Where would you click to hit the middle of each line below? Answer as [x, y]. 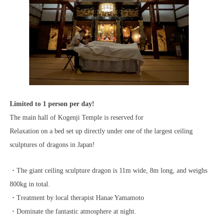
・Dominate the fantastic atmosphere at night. [73, 212]
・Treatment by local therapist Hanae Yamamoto [77, 198]
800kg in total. [30, 184]
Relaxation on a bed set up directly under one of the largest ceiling [101, 131]
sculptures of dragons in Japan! [52, 145]
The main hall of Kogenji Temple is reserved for [77, 118]
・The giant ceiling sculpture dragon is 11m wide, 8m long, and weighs [109, 171]
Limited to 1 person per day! [52, 104]
